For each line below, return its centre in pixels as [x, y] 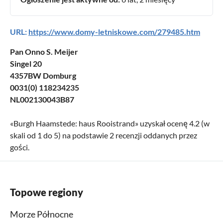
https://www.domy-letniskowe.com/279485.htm [114, 31]
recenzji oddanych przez [156, 135]
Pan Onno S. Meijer [44, 51]
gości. [20, 147]
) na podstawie [84, 135]
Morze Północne [42, 214]
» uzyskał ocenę [162, 123]
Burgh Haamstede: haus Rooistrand [74, 123]
